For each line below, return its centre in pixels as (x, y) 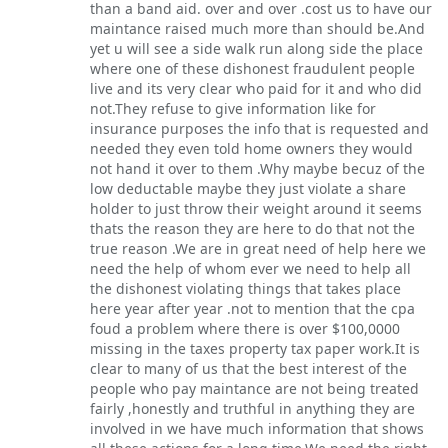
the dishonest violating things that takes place (245, 289)
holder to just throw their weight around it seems (256, 209)
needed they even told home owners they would (251, 149)
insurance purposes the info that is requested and (259, 129)
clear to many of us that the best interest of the (248, 369)
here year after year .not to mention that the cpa (252, 309)
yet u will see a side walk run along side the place (256, 49)
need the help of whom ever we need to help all (250, 269)
